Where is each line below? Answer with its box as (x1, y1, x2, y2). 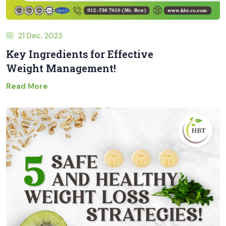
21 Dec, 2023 (16, 31, 63, 41)
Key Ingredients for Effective (6, 47, 153, 61)
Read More (6, 81, 48, 91)
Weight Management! (6, 62, 116, 75)
